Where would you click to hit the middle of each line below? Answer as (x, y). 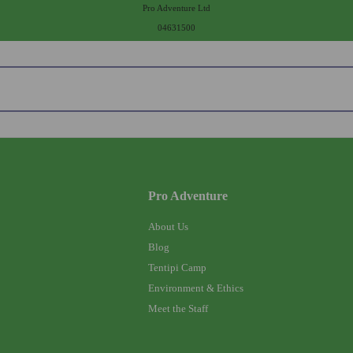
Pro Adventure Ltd (176, 7)
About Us (168, 226)
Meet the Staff (178, 308)
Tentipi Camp (177, 267)
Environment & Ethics (195, 288)
